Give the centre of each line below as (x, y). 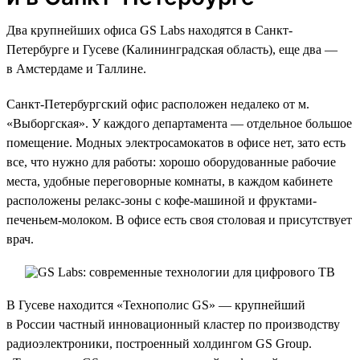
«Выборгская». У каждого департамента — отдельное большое (179, 123)
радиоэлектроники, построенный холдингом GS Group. (159, 343)
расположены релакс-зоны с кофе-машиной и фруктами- (162, 200)
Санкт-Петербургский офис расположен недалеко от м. (158, 104)
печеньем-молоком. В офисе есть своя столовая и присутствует (179, 219)
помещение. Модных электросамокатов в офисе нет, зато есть (176, 142)
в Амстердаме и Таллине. (76, 68)
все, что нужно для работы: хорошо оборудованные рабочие (171, 162)
